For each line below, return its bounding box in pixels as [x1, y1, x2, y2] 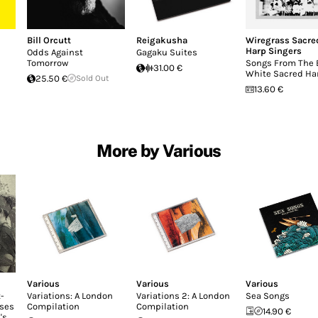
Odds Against [27, 47, 83, 57]
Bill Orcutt [27, 35, 71, 45]
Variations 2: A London [136, 290, 230, 301]
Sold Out [76, 73, 109, 83]
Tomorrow [27, 57, 68, 68]
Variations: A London [27, 290, 113, 301]
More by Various [97, 140, 221, 160]
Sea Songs [246, 290, 290, 301]
